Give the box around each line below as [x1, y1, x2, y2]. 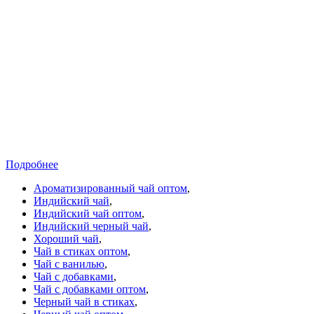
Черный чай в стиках [34, 296, 135, 308]
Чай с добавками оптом [34, 283, 146, 296]
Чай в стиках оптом [34, 245, 128, 258]
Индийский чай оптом [34, 207, 142, 220]
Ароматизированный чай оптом [34, 182, 187, 195]
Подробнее [6, 158, 58, 171]
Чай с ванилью [34, 258, 104, 271]
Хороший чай [34, 233, 99, 245]
